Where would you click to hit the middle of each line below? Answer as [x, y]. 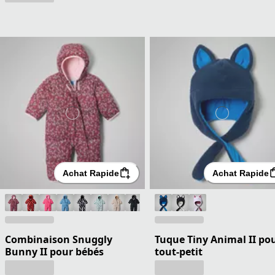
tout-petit [179, 251]
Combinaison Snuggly [59, 239]
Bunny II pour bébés [54, 251]
